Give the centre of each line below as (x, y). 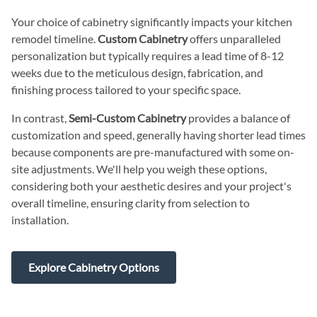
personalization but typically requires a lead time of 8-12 (148, 56)
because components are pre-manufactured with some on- (153, 152)
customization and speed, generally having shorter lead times (158, 135)
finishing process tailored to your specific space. (126, 90)
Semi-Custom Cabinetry (127, 118)
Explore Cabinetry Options (94, 267)
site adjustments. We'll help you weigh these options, (139, 169)
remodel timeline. (54, 39)
